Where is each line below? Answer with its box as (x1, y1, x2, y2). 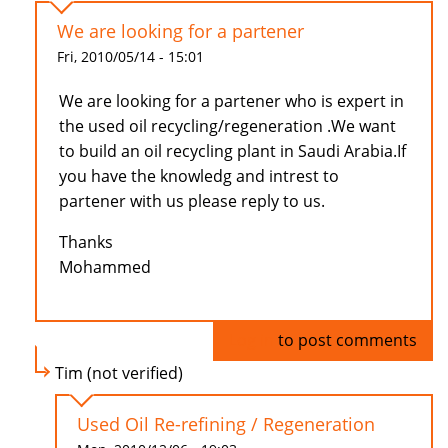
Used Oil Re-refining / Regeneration (77, 412, 375, 437)
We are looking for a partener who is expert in (59, 90, 404, 113)
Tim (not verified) (55, 362, 183, 385)
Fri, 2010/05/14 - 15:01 (57, 47, 204, 67)
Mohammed (59, 256, 151, 279)
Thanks (59, 231, 113, 254)
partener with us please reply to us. (59, 190, 325, 213)
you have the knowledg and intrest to (59, 165, 339, 188)
